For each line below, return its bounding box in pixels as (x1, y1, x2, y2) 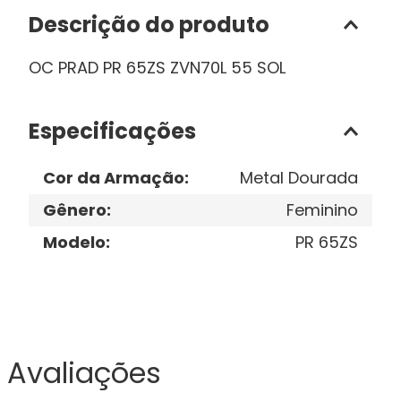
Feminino (286, 199, 358, 221)
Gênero (43, 199, 107, 221)
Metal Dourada (240, 166, 358, 189)
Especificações (29, 116, 196, 146)
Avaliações (7, 353, 161, 393)
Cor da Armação (43, 166, 184, 189)
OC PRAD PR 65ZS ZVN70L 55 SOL (29, 56, 286, 79)
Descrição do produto (29, 10, 269, 39)
